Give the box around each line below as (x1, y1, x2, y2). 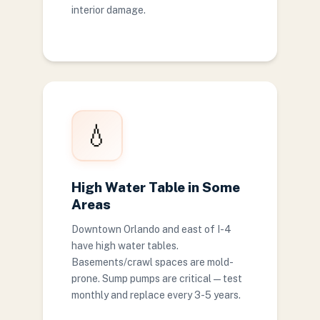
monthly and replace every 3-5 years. (71, 289, 241, 301)
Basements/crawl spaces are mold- (71, 256, 234, 268)
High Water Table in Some (71, 179, 240, 195)
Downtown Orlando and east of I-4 (71, 224, 231, 235)
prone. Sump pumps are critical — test (71, 273, 242, 284)
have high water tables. (71, 240, 179, 251)
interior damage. (71, 4, 146, 16)
